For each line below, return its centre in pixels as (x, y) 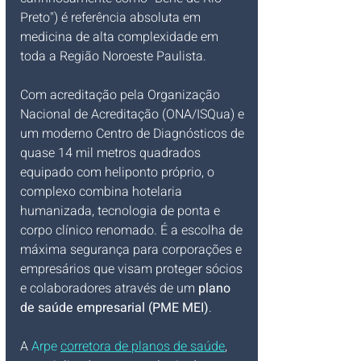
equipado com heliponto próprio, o (119, 172)
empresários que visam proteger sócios (133, 269)
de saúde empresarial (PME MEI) (114, 308)
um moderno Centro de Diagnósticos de (134, 134)
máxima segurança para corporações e (133, 250)
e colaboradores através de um (109, 288)
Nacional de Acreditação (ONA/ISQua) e (134, 114)
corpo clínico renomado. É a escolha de (133, 230)
